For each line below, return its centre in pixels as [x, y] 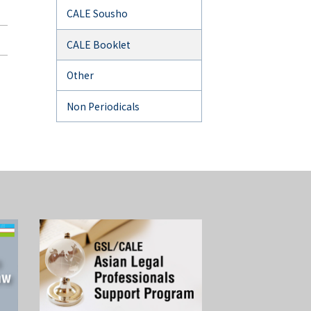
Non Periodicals [103, 106]
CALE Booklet [99, 44]
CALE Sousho [97, 14]
